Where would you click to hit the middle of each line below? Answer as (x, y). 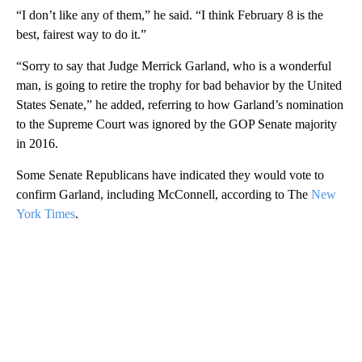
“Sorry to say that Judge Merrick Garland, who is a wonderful (174, 65)
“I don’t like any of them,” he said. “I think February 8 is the (170, 15)
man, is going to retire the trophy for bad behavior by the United (179, 85)
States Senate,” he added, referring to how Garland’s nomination (180, 104)
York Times (46, 213)
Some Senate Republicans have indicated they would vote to (170, 175)
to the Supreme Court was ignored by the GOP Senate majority (177, 124)
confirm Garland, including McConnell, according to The (164, 194)
